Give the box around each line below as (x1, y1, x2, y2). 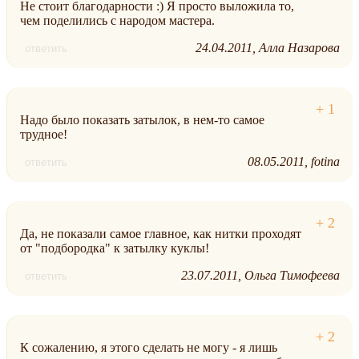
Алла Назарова (259, 41, 340, 55)
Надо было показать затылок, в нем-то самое (20, 113, 264, 127)
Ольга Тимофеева (244, 268, 340, 283)
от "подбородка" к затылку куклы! (20, 241, 209, 256)
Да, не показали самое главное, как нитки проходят (20, 227, 301, 241)
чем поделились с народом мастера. (20, 14, 215, 28)
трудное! (20, 127, 67, 142)
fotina (311, 155, 340, 169)
